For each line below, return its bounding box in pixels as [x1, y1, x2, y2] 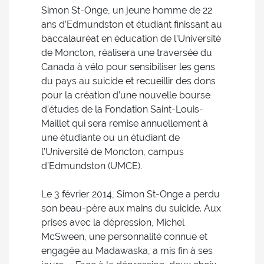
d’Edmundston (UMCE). [41, 160, 142, 171]
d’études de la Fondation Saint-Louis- [41, 104, 203, 115]
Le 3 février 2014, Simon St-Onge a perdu [41, 189, 220, 200]
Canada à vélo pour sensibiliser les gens [41, 61, 215, 72]
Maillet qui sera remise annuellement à [41, 118, 208, 129]
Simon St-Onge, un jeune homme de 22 [41, 5, 212, 16]
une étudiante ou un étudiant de [41, 132, 180, 143]
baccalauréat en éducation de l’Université [41, 33, 221, 44]
